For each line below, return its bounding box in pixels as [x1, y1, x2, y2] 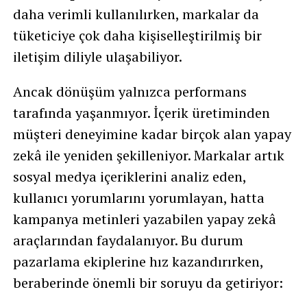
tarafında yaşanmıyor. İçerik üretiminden [12, 103, 270, 122]
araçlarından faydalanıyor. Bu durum [12, 231, 243, 249]
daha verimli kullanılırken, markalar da [12, 5, 259, 23]
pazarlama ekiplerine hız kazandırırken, [12, 252, 263, 271]
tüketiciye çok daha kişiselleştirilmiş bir [12, 26, 262, 45]
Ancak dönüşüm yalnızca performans [12, 82, 247, 101]
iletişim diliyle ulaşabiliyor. [12, 47, 182, 66]
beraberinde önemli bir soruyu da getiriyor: [12, 273, 283, 292]
